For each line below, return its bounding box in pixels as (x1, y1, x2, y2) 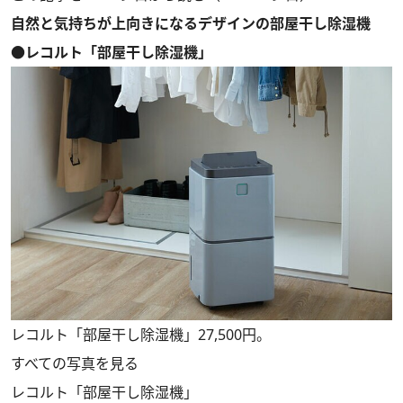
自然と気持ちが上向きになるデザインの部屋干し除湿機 (11, 13, 371, 33)
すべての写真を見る (11, 354, 139, 374)
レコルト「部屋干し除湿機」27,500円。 (11, 325, 271, 345)
